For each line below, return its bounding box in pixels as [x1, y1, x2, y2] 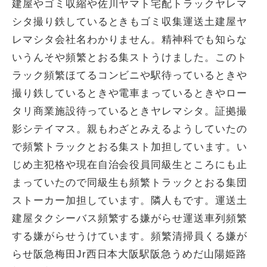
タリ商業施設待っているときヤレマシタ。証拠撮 [12, 105, 247, 117]
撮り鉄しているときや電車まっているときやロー [12, 88, 247, 99]
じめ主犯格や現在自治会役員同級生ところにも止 [12, 159, 247, 170]
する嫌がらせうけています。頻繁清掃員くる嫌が [12, 231, 247, 242]
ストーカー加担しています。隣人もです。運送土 [12, 195, 247, 206]
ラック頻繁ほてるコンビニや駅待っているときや [12, 70, 247, 81]
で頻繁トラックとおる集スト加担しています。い [12, 141, 247, 153]
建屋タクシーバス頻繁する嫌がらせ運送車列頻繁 [12, 213, 247, 224]
